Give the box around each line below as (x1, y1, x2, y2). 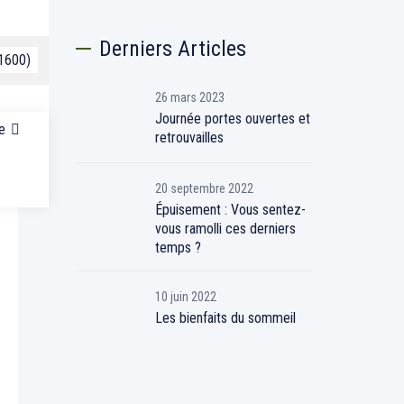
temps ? (154, 239, 201, 256)
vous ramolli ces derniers (154, 220, 296, 237)
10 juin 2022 (154, 289, 216, 304)
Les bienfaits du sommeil (154, 309, 296, 326)
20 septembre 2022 (154, 181, 253, 196)
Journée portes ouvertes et (154, 110, 310, 127)
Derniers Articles (98, 36, 246, 61)
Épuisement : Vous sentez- (154, 201, 306, 218)
